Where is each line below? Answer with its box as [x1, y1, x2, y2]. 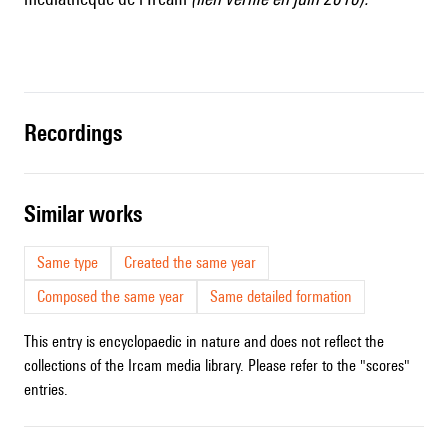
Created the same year [124, 253, 256, 273]
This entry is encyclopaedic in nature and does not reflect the [24, 332, 384, 352]
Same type [37, 253, 98, 273]
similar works [36, 200, 142, 228]
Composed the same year [37, 287, 184, 307]
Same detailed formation [210, 287, 352, 307]
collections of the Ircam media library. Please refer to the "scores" [24, 356, 410, 376]
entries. [24, 380, 68, 400]
